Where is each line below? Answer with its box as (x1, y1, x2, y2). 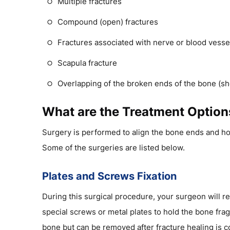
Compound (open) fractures (57, 16, 158, 27)
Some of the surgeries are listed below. (42, 142, 185, 152)
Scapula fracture (57, 57, 117, 68)
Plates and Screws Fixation (42, 169, 177, 182)
